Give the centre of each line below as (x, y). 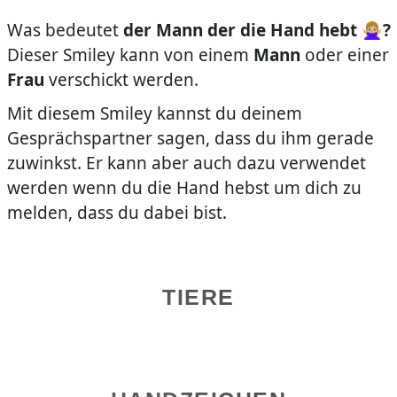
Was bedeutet (65, 31)
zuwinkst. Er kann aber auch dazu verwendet (186, 163)
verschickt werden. (121, 80)
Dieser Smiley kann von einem (130, 55)
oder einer (344, 55)
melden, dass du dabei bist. (117, 213)
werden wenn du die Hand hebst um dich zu (184, 188)
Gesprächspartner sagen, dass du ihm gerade (190, 139)
